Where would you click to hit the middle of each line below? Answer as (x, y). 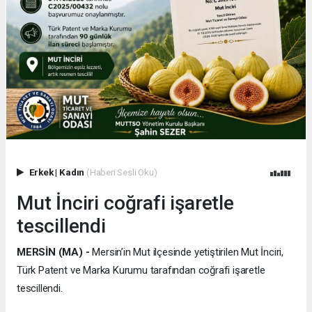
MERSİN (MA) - (53, 252)
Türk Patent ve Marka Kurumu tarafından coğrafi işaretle (141, 270)
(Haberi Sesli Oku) (122, 172)
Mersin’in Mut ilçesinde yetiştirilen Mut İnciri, (187, 252)
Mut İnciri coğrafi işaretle (125, 203)
